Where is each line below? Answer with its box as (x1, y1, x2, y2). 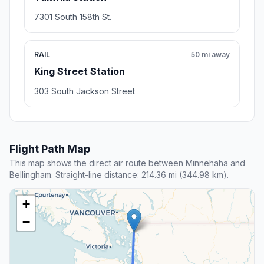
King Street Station (34, 65, 125, 78)
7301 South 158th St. (34, 12, 111, 22)
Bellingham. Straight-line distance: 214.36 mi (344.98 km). (9, 170, 229, 180)
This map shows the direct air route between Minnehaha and (9, 158, 245, 169)
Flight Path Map (9, 143, 90, 156)
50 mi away (191, 50, 230, 60)
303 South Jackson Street (34, 86, 135, 97)
